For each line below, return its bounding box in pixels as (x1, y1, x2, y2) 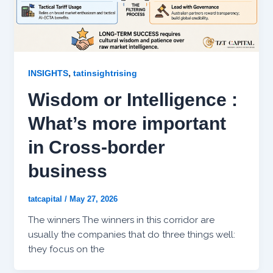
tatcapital (27, 194, 65, 204)
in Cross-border (27, 136, 165, 157)
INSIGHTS (27, 68, 68, 78)
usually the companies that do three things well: (27, 229, 235, 240)
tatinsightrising (73, 68, 137, 78)
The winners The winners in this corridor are (27, 214, 214, 225)
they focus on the (27, 243, 104, 255)
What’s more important (27, 113, 226, 133)
